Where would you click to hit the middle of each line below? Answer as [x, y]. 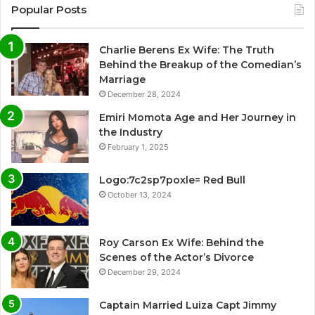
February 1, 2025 [138, 147]
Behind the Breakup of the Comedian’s [200, 65]
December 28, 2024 [144, 95]
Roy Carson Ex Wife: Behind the [181, 243]
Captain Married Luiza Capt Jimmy [188, 306]
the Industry [131, 133]
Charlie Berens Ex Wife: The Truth [187, 50]
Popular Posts [49, 10]
